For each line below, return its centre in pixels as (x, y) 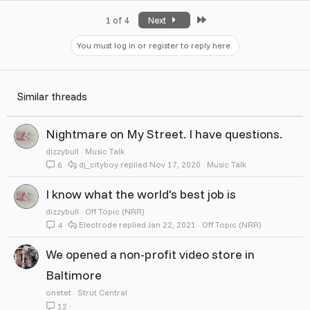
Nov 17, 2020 (175, 164)
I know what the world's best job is (141, 194)
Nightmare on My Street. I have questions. (164, 134)
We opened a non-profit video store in (150, 254)
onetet (58, 292)
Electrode (98, 224)
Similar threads (52, 96)
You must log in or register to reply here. (155, 45)
